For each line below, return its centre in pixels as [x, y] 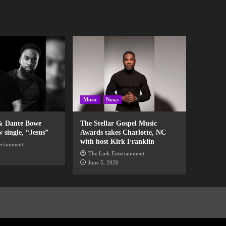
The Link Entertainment [116, 154]
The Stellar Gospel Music [118, 124]
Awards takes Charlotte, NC [123, 133]
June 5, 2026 [103, 163]
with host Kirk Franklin [117, 142]
